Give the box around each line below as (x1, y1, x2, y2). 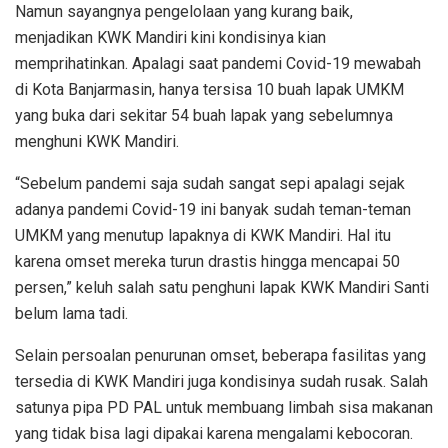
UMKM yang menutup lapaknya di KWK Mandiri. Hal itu (15, 226, 391, 246)
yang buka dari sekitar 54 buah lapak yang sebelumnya (15, 106, 393, 126)
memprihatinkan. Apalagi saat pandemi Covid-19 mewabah (15, 54, 421, 74)
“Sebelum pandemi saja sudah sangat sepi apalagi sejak (15, 174, 405, 194)
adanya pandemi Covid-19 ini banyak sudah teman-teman (15, 200, 411, 220)
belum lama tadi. (15, 304, 128, 324)
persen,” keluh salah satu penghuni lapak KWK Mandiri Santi (15, 278, 429, 298)
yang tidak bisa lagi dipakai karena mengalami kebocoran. (15, 424, 413, 444)
